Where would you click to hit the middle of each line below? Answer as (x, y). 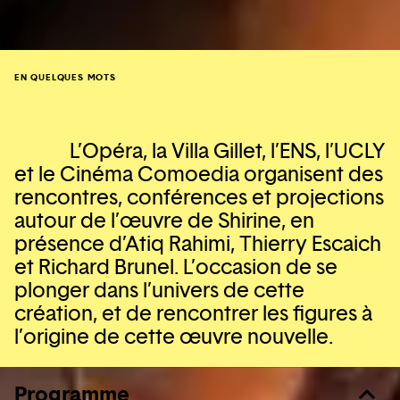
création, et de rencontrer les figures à (193, 313)
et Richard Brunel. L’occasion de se (176, 267)
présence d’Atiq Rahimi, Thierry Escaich (198, 244)
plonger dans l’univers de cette (159, 290)
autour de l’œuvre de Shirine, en (164, 221)
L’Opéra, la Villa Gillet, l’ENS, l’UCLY (228, 151)
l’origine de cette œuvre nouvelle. (174, 337)
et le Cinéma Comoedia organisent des (199, 174)
